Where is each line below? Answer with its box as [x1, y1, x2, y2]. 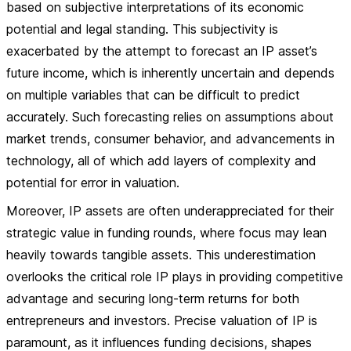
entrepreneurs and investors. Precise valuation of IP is [6, 313, 317, 328]
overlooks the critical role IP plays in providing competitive [6, 269, 343, 284]
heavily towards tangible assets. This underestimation [6, 247, 316, 262]
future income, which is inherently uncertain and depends [6, 65, 335, 81]
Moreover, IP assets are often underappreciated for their [6, 203, 334, 219]
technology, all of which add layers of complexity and [6, 153, 317, 168]
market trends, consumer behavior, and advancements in [6, 131, 335, 147]
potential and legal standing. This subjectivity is [6, 21, 278, 37]
